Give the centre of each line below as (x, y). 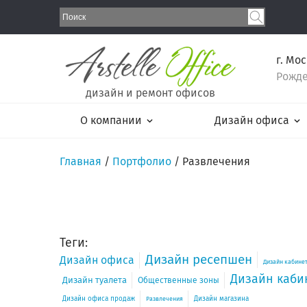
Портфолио (142, 161)
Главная (81, 161)
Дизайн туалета (95, 280)
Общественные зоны (179, 280)
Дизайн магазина (221, 299)
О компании (111, 120)
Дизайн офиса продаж (99, 299)
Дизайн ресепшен (199, 259)
